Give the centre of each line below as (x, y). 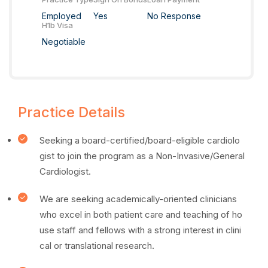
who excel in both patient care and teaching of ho (141, 214)
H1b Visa (57, 25)
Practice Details (71, 112)
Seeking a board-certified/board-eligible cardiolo (140, 140)
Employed (62, 16)
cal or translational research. (98, 246)
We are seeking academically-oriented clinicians (138, 199)
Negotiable (64, 42)
